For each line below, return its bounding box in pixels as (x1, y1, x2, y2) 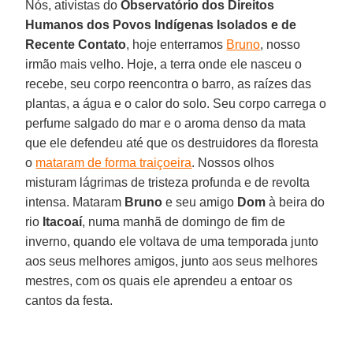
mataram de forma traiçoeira (35, 155, 192, 169)
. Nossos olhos (191, 155, 275, 169)
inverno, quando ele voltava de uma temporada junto (25, 234, 319, 248)
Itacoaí (43, 214, 83, 229)
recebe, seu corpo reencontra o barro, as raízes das (25, 76, 312, 91)
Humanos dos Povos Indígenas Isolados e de (25, 17, 297, 32)
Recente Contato (25, 37, 127, 51)
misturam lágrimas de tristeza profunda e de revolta (25, 175, 310, 189)
